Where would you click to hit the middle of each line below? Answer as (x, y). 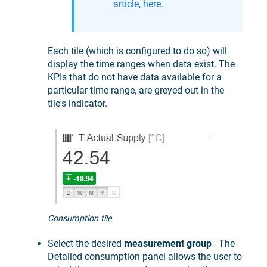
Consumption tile (80, 219)
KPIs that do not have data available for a (135, 77)
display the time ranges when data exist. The (141, 64)
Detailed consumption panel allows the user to (145, 256)
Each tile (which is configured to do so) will (137, 51)
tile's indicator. (77, 103)
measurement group (168, 243)
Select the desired (86, 243)
